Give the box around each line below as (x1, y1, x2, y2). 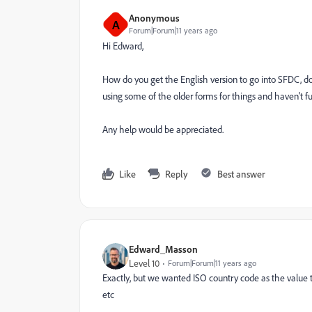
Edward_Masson (129, 243, 198, 255)
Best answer (217, 168, 265, 180)
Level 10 (129, 257, 159, 270)
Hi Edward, (102, 40, 143, 52)
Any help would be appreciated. (102, 123, 224, 136)
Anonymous (129, 12, 180, 24)
